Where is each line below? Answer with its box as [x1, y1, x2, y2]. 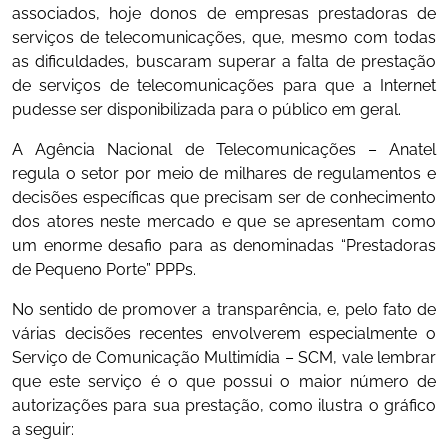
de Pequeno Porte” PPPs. [12, 259, 196, 279]
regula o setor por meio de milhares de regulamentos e [12, 163, 436, 183]
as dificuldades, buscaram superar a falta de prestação [12, 51, 436, 71]
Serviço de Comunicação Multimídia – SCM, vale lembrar [12, 347, 436, 367]
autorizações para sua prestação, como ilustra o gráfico [12, 395, 436, 415]
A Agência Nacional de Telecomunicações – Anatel [12, 139, 436, 159]
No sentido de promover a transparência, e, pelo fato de [12, 299, 436, 319]
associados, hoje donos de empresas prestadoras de [12, 3, 436, 23]
